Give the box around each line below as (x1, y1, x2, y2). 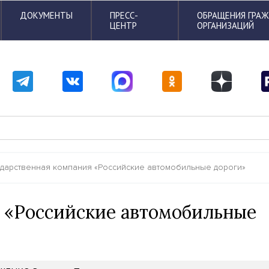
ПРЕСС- (110, 10, 138, 21)
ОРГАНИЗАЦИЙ (197, 20, 255, 31)
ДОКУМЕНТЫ (20, 10, 73, 21)
